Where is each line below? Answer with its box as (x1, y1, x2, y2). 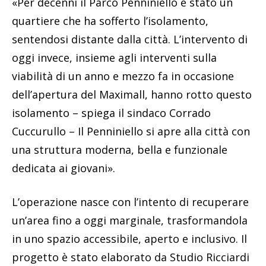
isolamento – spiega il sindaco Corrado (12, 106, 211, 121)
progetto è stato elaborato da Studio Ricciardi (12, 250, 249, 265)
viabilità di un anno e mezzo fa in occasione (12, 69, 234, 84)
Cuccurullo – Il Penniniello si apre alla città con (12, 124, 250, 139)
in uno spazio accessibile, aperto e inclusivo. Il (12, 232, 247, 246)
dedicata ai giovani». (12, 161, 115, 176)
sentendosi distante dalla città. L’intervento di (12, 32, 248, 47)
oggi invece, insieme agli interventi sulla (12, 50, 217, 65)
